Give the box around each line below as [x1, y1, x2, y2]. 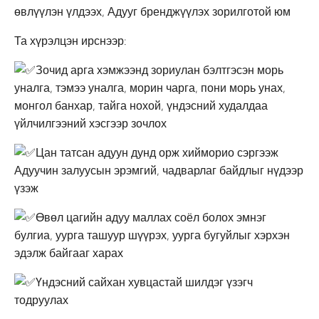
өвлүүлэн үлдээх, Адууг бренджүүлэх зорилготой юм [14, 4, 291, 19]
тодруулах [14, 293, 68, 307]
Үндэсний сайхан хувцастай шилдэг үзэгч [36, 275, 253, 289]
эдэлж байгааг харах [14, 246, 123, 260]
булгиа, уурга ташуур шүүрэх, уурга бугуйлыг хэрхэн [14, 228, 290, 242]
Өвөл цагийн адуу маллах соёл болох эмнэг [36, 210, 266, 224]
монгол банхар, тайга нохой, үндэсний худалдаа [14, 98, 268, 113]
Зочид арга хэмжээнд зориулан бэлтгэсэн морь [36, 63, 283, 77]
